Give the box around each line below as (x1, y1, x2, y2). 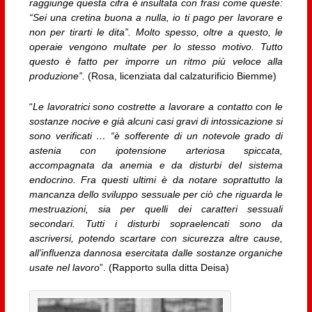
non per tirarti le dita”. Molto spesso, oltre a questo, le (29, 26, 283, 38)
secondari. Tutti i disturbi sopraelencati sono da (29, 217, 283, 229)
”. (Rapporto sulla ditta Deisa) (99, 261, 229, 273)
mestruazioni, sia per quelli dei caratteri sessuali (29, 203, 283, 214)
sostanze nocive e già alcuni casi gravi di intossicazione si (29, 115, 283, 127)
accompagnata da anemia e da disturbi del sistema (29, 159, 283, 171)
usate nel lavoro (29, 261, 100, 273)
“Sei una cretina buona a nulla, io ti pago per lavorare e (29, 12, 283, 24)
